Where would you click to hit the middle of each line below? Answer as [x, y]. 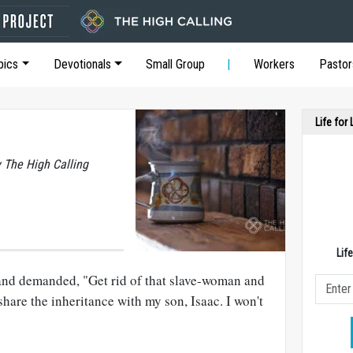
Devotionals [82, 64]
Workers [275, 64]
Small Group [176, 64]
